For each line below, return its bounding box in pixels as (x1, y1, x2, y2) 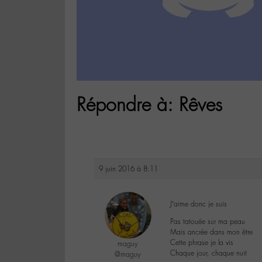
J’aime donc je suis (170, 199, 227, 209)
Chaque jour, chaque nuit (170, 249, 247, 258)
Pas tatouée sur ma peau (170, 217, 245, 227)
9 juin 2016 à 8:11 (99, 164, 158, 174)
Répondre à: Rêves (77, 92, 222, 117)
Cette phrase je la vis (170, 238, 233, 248)
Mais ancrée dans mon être (170, 227, 253, 237)
